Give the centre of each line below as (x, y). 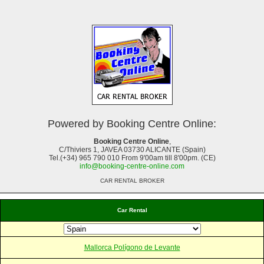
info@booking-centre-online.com (132, 166)
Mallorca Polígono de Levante (132, 247)
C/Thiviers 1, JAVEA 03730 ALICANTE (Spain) (132, 149)
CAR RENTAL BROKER (132, 180)
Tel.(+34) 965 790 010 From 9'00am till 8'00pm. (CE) (132, 158)
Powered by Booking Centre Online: (132, 123)
